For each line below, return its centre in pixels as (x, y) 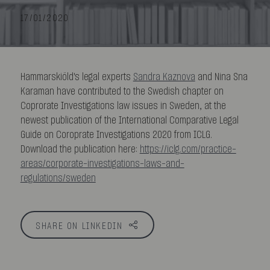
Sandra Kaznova (164, 77)
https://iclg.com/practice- (188, 149)
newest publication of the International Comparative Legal (129, 120)
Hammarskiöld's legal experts (77, 77)
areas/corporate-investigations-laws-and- (102, 164)
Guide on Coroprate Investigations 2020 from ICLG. (116, 135)
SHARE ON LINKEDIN (79, 226)
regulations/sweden (58, 178)
